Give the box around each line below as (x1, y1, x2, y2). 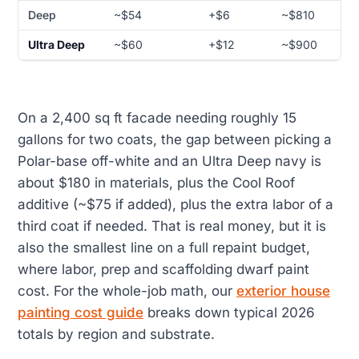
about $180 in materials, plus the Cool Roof (18, 174, 295, 191)
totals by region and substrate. (18, 325, 215, 342)
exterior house (236, 282, 330, 299)
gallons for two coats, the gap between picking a (18, 131, 332, 147)
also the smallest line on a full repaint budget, (18, 239, 310, 256)
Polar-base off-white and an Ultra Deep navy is (18, 152, 321, 169)
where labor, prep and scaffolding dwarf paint (18, 260, 309, 277)
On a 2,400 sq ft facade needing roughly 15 (18, 109, 296, 126)
